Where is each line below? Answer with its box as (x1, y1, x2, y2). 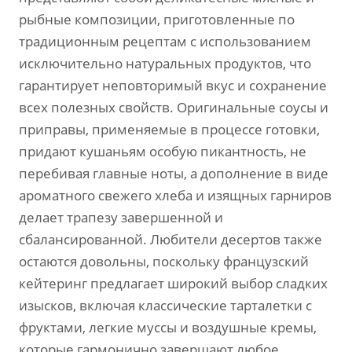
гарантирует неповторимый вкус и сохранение (19, 76, 327, 94)
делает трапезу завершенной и (19, 208, 223, 226)
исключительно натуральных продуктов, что (19, 54, 311, 72)
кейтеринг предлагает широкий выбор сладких (19, 274, 328, 292)
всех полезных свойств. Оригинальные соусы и (19, 98, 328, 116)
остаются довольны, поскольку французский (19, 252, 309, 270)
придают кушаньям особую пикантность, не (19, 142, 306, 160)
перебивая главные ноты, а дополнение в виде (19, 164, 328, 182)
